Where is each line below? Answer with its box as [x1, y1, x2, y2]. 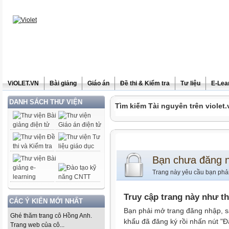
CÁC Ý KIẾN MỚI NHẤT [9, 197, 83, 205]
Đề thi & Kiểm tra [120, 80, 170, 87]
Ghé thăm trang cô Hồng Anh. [10, 212, 92, 219]
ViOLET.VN [8, 80, 39, 87]
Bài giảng [50, 80, 77, 87]
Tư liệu [180, 80, 200, 87]
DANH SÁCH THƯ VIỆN [9, 98, 82, 106]
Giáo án [87, 80, 109, 87]
